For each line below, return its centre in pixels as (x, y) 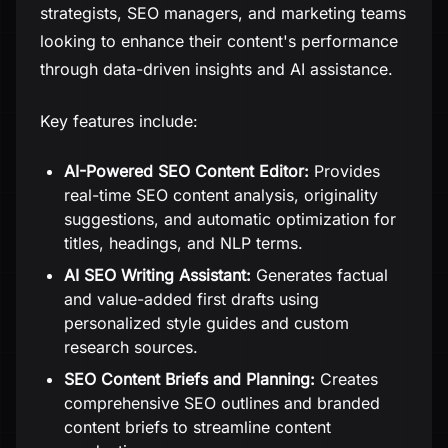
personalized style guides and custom (206, 323)
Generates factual (319, 275)
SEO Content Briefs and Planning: (189, 379)
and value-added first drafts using (191, 299)
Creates (346, 379)
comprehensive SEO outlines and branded (222, 403)
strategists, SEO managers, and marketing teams (223, 13)
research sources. (131, 347)
